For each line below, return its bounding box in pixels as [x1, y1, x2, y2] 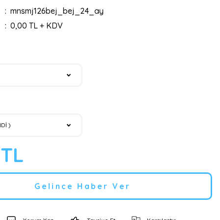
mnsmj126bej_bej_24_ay [10, 6, 104, 16]
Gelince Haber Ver [34, 181, 131, 191]
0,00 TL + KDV [10, 21, 63, 30]
